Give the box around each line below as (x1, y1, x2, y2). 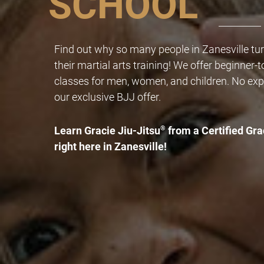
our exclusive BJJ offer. (54, 91, 161, 104)
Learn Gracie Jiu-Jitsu (54, 124, 160, 137)
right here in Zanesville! (54, 140, 167, 153)
